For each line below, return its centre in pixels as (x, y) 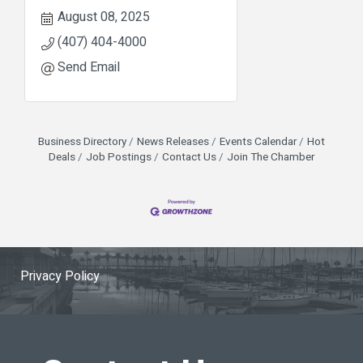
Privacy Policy (60, 277)
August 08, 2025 (104, 17)
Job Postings (119, 157)
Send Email (89, 67)
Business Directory (82, 141)
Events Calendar (258, 141)
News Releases (173, 141)
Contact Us (189, 157)
